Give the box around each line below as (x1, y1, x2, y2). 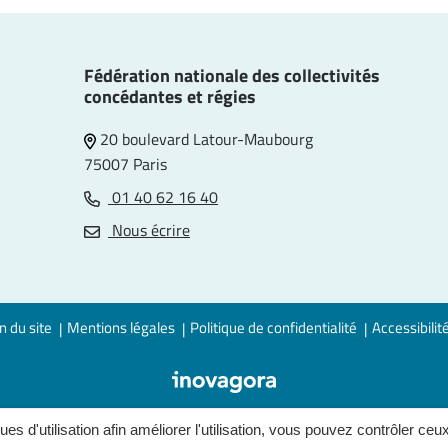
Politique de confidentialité (190, 316, 357, 339)
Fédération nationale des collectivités (84, 62, 380, 89)
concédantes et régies (84, 83, 256, 110)
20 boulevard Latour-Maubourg (96, 127, 313, 151)
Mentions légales (67, 316, 175, 339)
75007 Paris (84, 152, 167, 176)
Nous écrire (108, 218, 190, 242)
